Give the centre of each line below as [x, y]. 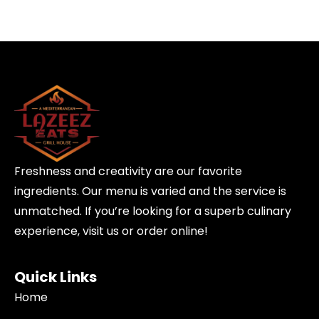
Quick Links [56, 277]
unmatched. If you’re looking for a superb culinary [153, 211]
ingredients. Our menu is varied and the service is [150, 192]
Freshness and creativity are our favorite [128, 172]
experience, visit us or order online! [111, 231]
